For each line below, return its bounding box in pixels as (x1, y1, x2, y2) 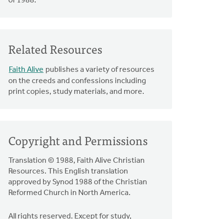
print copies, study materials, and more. (8, 88, 145, 96)
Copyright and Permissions (8, 130, 148, 150)
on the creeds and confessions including (8, 77, 147, 85)
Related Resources (8, 39, 103, 58)
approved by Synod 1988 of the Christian (8, 178, 148, 186)
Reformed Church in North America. (8, 189, 131, 197)
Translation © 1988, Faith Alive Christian (8, 156, 145, 165)
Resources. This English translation (8, 167, 129, 175)
